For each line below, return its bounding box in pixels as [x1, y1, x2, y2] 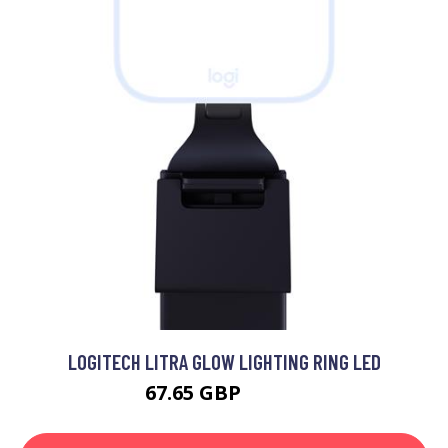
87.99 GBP [245, 387, 304, 404]
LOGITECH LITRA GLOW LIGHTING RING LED [67, 349, 381, 374]
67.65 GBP [144, 379, 246, 406]
